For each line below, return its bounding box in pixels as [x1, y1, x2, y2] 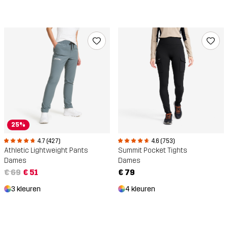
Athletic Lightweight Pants [4, 146, 88, 155]
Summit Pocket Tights [118, 146, 187, 155]
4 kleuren [125, 185, 155, 194]
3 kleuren [11, 185, 41, 194]
